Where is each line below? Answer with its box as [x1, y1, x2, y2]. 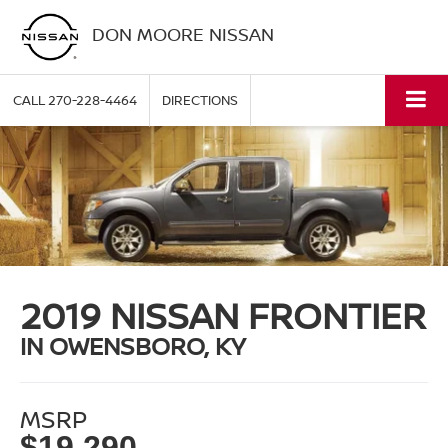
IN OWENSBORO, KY [20, 329, 247, 363]
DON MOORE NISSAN [91, 21, 274, 46]
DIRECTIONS [162, 91, 238, 110]
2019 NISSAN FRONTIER [20, 291, 427, 341]
